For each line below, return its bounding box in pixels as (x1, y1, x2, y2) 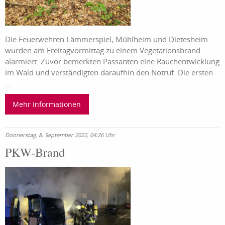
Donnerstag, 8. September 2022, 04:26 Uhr (5, 131, 115, 139)
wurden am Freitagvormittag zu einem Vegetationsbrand (5, 45, 200, 56)
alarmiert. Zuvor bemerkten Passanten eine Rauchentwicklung (5, 56, 219, 67)
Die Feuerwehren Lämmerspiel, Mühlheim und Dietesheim (5, 34, 208, 45)
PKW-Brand (5, 144, 65, 160)
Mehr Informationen (13, 99, 81, 109)
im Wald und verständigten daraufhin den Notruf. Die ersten (5, 67, 213, 78)
